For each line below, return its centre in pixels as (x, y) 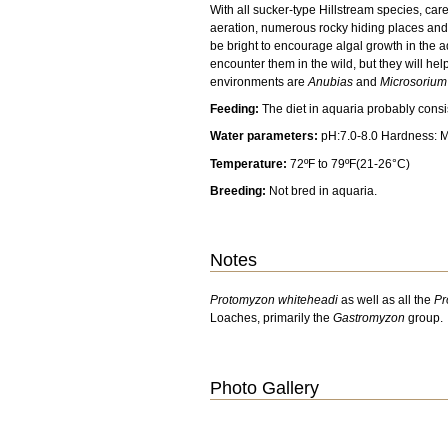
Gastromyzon (369, 317)
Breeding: (238, 190)
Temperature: (249, 163)
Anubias (329, 82)
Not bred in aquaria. (322, 190)
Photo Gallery (265, 387)
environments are (258, 82)
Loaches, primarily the (272, 317)
